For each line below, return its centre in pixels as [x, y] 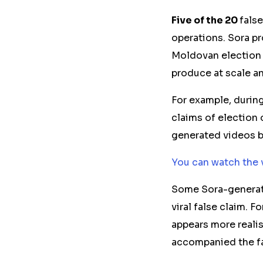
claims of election [216, 118]
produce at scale [212, 73]
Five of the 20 [205, 20]
